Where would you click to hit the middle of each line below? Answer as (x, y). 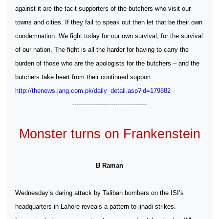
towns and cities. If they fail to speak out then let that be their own (109, 22)
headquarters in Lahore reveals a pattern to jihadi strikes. (96, 207)
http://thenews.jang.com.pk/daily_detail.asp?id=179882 (93, 91)
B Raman (109, 165)
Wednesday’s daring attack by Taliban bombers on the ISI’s (99, 193)
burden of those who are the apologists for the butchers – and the (107, 63)
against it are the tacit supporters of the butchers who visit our (103, 9)
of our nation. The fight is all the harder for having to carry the (102, 50)
